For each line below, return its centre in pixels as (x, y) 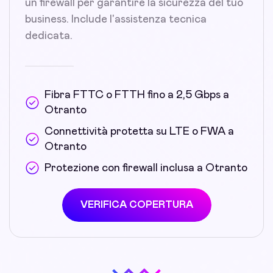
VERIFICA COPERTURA (136, 204)
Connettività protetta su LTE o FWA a (139, 131)
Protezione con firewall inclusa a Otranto (146, 168)
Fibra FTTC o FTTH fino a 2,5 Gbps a (137, 95)
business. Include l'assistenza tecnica (116, 19)
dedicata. (49, 36)
